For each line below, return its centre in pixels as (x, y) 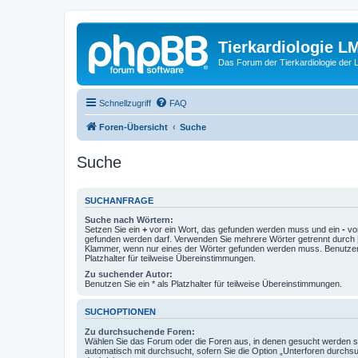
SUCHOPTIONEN (120, 312)
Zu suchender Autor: (129, 274)
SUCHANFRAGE (119, 200)
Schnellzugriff (125, 103)
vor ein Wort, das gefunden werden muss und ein (245, 229)
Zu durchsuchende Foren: (140, 331)
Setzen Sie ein (113, 229)
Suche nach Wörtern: (129, 220)
